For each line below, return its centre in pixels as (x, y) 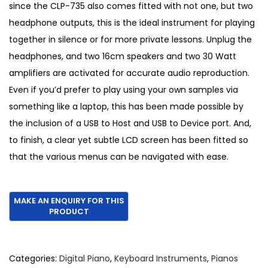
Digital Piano (85, 259)
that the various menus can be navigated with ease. (119, 157)
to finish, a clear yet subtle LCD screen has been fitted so (129, 140)
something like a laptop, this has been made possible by (126, 107)
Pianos (225, 259)
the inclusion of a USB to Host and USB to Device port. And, (130, 124)
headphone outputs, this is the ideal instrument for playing (132, 23)
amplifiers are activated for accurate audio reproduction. (129, 73)
